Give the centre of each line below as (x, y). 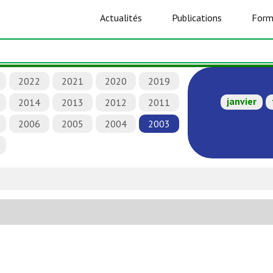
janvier (242, 101)
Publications (197, 18)
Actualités (121, 18)
